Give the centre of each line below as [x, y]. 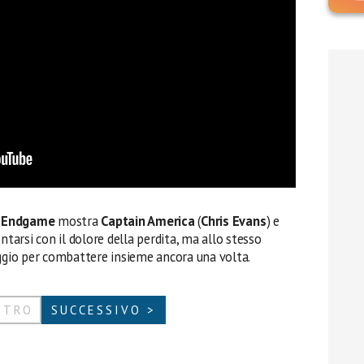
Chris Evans [234, 221]
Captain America [148, 221]
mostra [78, 221]
